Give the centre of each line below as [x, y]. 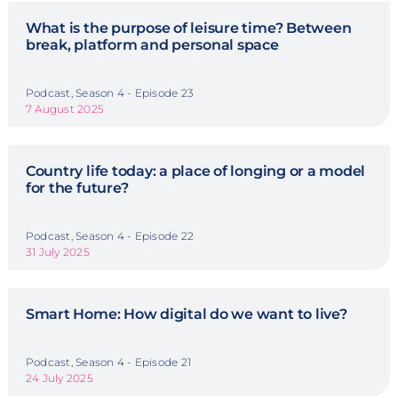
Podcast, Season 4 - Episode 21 [108, 362]
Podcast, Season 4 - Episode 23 [110, 93]
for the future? [77, 188]
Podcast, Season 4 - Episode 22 [110, 236]
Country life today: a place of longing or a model [195, 171]
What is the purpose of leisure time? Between [188, 28]
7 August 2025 [65, 109]
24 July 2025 [59, 378]
